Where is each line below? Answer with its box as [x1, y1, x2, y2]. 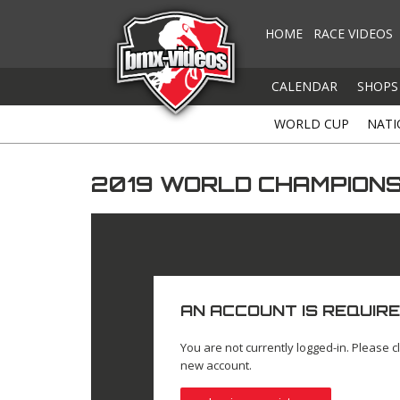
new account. [180, 357, 253, 374]
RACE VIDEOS [313, 25, 393, 42]
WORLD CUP [274, 115, 349, 132]
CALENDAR [271, 78, 337, 95]
